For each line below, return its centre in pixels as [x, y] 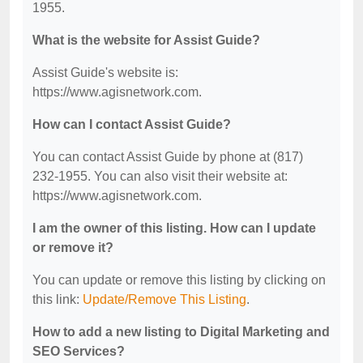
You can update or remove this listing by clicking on [179, 280]
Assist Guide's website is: [105, 73]
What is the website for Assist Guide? [146, 40]
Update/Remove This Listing [164, 299]
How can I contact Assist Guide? [132, 124]
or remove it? [73, 248]
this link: [58, 299]
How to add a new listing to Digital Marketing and [181, 332]
